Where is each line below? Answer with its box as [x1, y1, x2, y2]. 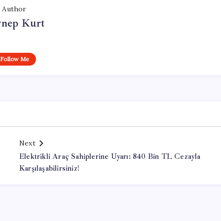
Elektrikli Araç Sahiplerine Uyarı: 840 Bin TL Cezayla [19, 152, 201, 161]
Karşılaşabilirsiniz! [19, 164, 79, 173]
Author [2, 4, 27, 13]
